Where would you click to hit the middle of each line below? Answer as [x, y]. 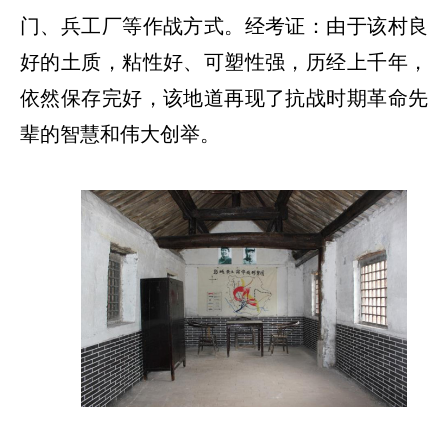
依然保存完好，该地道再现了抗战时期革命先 [224, 97]
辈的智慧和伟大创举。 [120, 133]
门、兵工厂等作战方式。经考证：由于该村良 [224, 25]
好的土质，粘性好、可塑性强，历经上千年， [224, 61]
